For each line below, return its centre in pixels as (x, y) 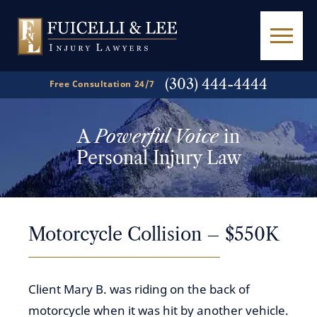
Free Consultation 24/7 (102, 84)
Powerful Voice (157, 137)
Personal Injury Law (158, 158)
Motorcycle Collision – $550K (154, 235)
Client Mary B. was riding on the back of (139, 289)
